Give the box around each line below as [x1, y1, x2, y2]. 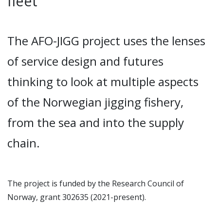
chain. [7, 135, 40, 151]
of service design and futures [7, 53, 163, 69]
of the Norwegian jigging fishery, [7, 94, 183, 110]
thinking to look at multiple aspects [7, 73, 199, 90]
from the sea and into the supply [7, 114, 184, 130]
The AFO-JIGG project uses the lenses [7, 33, 205, 49]
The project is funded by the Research [7, 178, 147, 189]
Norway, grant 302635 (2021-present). [7, 192, 146, 202]
